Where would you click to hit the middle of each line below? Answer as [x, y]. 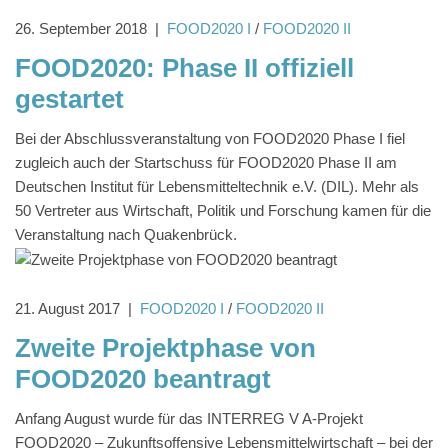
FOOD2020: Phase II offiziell [184, 68]
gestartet [69, 99]
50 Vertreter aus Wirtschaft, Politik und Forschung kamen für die [223, 211]
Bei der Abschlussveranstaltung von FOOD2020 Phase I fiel [210, 139]
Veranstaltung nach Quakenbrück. [126, 235]
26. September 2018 [81, 29]
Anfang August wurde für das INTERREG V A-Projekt [189, 419]
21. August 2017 [67, 309]
